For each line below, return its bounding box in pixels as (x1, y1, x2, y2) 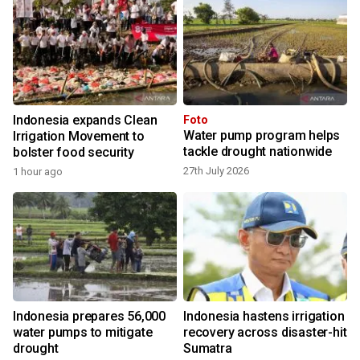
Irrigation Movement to (13, 129, 145, 145)
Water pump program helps (183, 128, 341, 144)
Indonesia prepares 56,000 (13, 309, 166, 325)
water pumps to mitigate (13, 325, 153, 341)
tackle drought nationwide (183, 144, 332, 160)
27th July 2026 (183, 165, 249, 178)
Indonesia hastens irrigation (183, 309, 345, 325)
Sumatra (183, 341, 232, 357)
